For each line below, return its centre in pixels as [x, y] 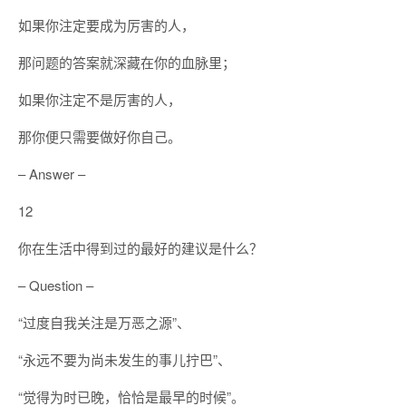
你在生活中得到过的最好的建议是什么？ [140, 248]
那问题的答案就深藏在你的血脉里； [127, 62]
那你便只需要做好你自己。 [100, 136]
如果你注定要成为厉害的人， [106, 25]
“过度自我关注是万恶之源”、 [104, 322]
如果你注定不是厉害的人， [100, 99]
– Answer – [52, 174]
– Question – [56, 285]
